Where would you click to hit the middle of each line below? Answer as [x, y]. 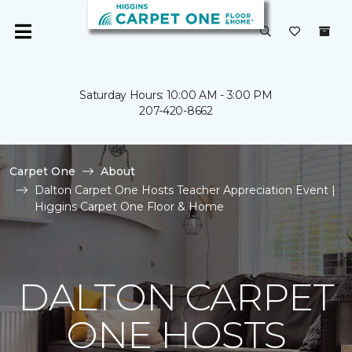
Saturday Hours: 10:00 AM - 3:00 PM [176, 95]
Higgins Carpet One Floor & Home [129, 207]
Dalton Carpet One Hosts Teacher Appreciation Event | [185, 190]
